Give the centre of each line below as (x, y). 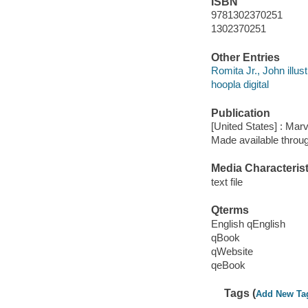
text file (227, 181)
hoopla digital (240, 85)
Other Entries (245, 57)
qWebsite (232, 251)
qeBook (228, 265)
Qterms (230, 210)
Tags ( (240, 294)
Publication (240, 113)
